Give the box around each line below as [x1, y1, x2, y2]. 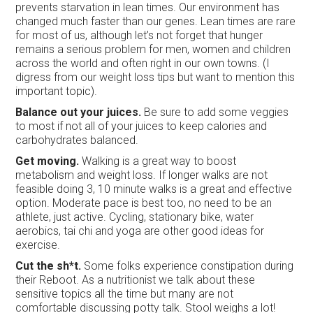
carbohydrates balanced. [15, 133, 139, 147]
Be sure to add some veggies [141, 105, 289, 119]
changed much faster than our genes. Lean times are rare [15, 14, 296, 28]
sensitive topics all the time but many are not [15, 286, 234, 300]
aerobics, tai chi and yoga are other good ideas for [15, 224, 265, 238]
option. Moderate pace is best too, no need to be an [15, 196, 272, 210]
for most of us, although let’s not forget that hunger [15, 28, 263, 42]
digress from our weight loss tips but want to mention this [15, 70, 296, 84]
